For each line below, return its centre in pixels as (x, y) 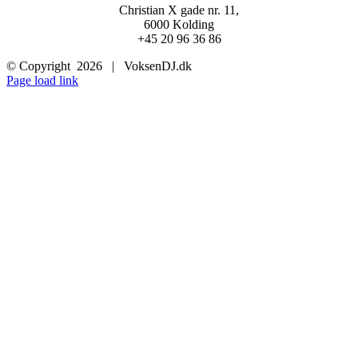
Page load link (42, 80)
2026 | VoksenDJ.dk (134, 66)
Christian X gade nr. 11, (179, 10)
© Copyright (42, 66)
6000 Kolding (179, 24)
